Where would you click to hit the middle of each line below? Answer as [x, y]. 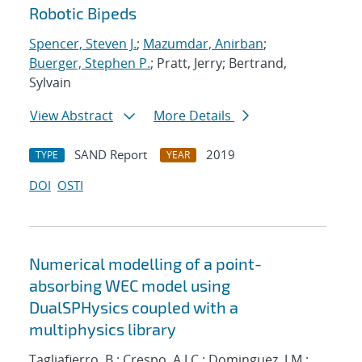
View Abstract [72, 116]
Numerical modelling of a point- [145, 264]
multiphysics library [103, 329]
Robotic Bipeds [83, 13]
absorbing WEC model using [130, 286]
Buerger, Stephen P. [90, 63]
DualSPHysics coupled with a [134, 307]
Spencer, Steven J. [83, 44]
